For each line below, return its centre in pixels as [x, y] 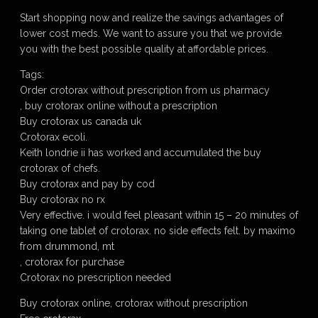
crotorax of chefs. [60, 168]
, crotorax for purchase [72, 262]
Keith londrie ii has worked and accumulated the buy [141, 153]
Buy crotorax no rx [62, 199]
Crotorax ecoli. [54, 137]
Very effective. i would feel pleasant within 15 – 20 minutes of [159, 215]
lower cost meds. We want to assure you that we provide [151, 33]
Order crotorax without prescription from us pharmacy [145, 90]
